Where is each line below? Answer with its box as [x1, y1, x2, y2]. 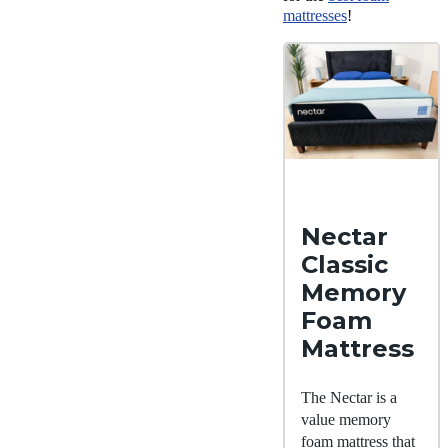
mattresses [283, 6, 347, 24]
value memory [301, 410, 391, 428]
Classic [301, 249, 388, 279]
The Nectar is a [301, 388, 397, 406]
